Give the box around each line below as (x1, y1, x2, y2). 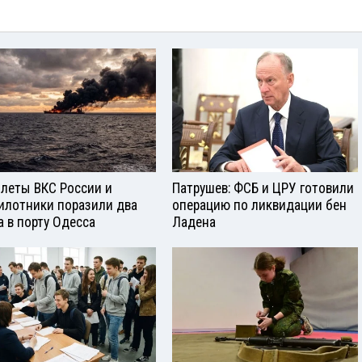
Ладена (172, 214, 216, 231)
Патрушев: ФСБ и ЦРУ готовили (172, 180, 354, 197)
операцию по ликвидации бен (172, 197, 347, 214)
